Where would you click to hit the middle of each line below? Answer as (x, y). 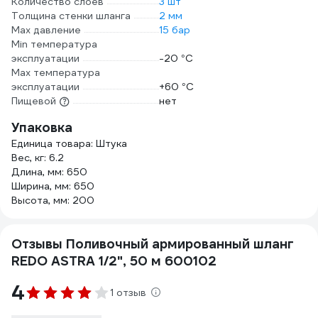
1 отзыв (128, 292)
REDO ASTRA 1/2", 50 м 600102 (114, 261)
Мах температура (56, 72)
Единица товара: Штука (69, 143)
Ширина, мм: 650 (53, 186)
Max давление (46, 30)
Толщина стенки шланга (71, 16)
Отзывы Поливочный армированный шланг (153, 244)
